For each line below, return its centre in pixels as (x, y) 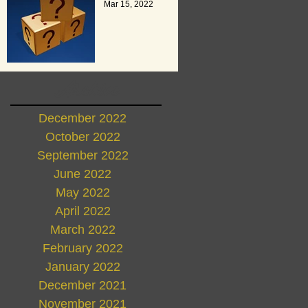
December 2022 (82, 119)
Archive (86, 88)
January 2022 (82, 267)
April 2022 (82, 211)
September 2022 (82, 156)
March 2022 (82, 230)
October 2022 (82, 137)
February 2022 (82, 249)
